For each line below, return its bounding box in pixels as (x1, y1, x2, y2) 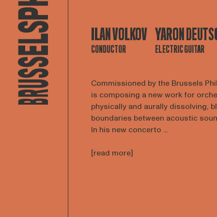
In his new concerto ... (91, 124, 168, 135)
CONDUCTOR (91, 44, 126, 55)
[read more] (91, 148, 133, 158)
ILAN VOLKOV (91, 25, 147, 44)
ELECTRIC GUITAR (155, 44, 204, 55)
